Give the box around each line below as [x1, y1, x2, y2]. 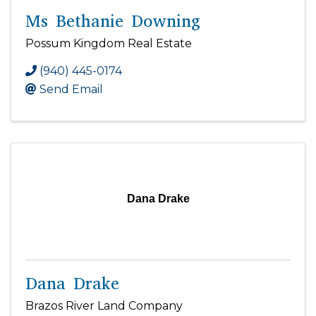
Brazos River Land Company [25, 298, 183, 312]
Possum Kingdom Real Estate [25, 36, 192, 50]
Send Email [39, 82, 103, 96]
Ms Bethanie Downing [25, 9, 200, 32]
